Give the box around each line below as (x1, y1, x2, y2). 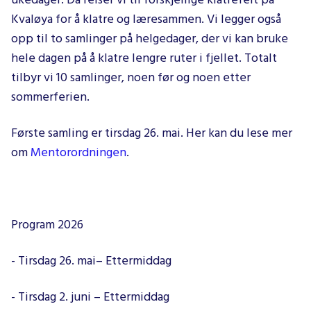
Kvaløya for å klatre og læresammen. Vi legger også (11, 9, 281, 30)
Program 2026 (11, 215, 83, 235)
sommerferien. (11, 87, 90, 108)
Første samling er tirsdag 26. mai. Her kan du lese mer (11, 123, 292, 144)
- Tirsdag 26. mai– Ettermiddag (11, 251, 171, 271)
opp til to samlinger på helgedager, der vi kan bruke (11, 28, 288, 49)
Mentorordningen (31, 142, 126, 163)
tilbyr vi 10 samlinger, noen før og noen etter (11, 67, 251, 88)
